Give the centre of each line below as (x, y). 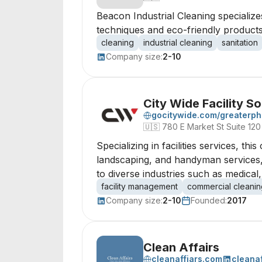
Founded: (209, 200)
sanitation (240, 42)
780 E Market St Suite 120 (211, 127)
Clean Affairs (181, 247)
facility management (139, 186)
